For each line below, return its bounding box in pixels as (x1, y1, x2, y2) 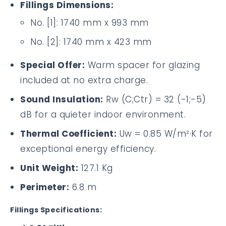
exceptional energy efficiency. (20, 143, 156, 155)
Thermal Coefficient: (20, 128, 117, 140)
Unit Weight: (20, 162, 78, 174)
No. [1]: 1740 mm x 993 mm (30, 17, 149, 29)
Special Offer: (20, 59, 85, 71)
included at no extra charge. (20, 74, 148, 86)
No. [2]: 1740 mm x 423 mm (30, 36, 152, 48)
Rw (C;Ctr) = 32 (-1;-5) (103, 93, 206, 105)
